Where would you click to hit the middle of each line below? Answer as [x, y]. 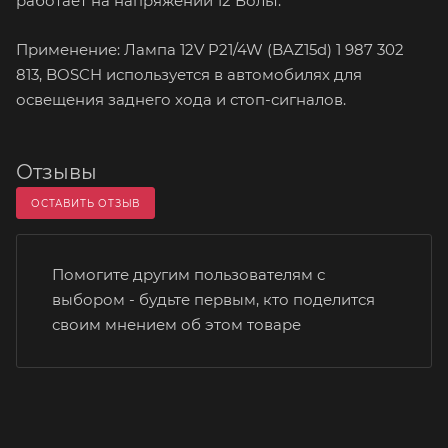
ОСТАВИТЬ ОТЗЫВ [86, 204]
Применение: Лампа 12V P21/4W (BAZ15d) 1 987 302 [210, 50]
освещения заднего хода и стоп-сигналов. [181, 100]
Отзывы [56, 172]
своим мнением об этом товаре [176, 325]
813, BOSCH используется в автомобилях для [189, 75]
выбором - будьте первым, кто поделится [213, 300]
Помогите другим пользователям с [188, 275]
